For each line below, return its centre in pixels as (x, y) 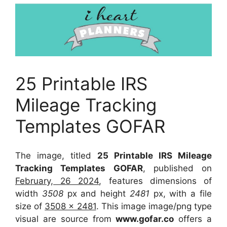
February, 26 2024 (57, 181)
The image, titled (56, 156)
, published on (177, 168)
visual (29, 219)
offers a (193, 219)
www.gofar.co (145, 219)
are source (68, 219)
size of (30, 206)
